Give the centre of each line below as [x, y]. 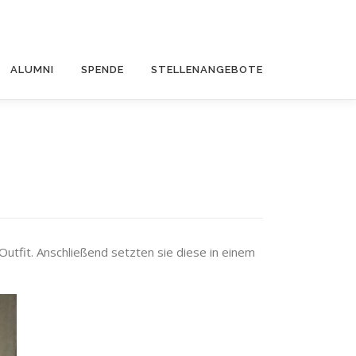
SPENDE [103, 70]
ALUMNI [32, 70]
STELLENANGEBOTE [207, 70]
